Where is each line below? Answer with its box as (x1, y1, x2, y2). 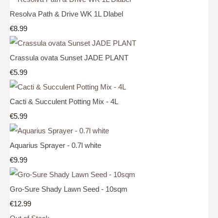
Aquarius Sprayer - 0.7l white (10, 141, 101, 149)
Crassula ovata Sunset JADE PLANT (10, 53, 128, 62)
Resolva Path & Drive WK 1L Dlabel (10, 9, 123, 18)
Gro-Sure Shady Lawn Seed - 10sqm (10, 184, 127, 193)
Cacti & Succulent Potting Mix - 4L (10, 97, 118, 106)
